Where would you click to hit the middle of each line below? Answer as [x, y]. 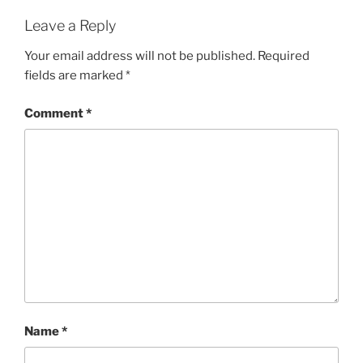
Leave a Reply [70, 25]
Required [284, 56]
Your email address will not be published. [140, 56]
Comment [55, 113]
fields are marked [75, 75]
